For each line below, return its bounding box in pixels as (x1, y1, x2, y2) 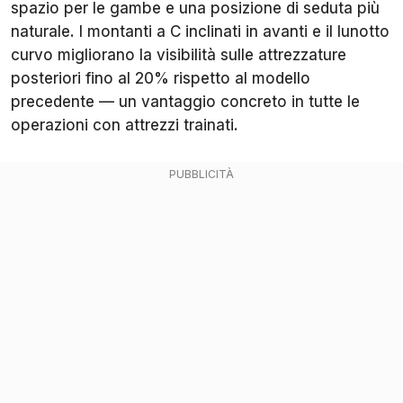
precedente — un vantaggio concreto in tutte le (11, 92, 360, 111)
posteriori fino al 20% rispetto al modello (11, 68, 310, 87)
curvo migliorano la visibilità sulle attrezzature (11, 45, 346, 64)
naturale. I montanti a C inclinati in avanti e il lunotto (11, 22, 390, 40)
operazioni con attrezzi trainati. (11, 115, 238, 134)
